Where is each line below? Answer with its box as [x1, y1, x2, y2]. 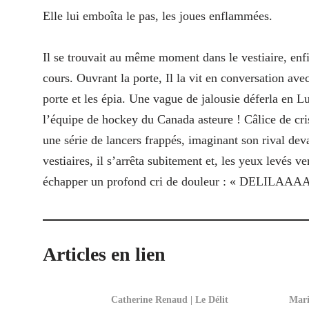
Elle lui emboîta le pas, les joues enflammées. [43, 9, 272, 23]
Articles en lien [43, 243, 166, 266]
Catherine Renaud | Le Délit [110, 294, 228, 306]
